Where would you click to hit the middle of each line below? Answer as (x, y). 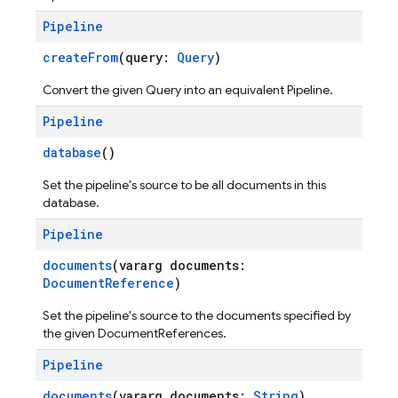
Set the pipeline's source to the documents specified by (197, 315)
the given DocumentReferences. (135, 333)
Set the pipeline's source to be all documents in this (184, 185)
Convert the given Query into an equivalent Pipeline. (188, 90)
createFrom (80, 57)
